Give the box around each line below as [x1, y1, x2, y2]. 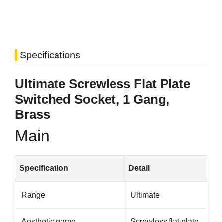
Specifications [20, 50, 80, 61]
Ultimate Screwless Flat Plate [15, 76, 190, 92]
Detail [128, 164, 150, 173]
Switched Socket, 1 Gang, [15, 92, 169, 107]
